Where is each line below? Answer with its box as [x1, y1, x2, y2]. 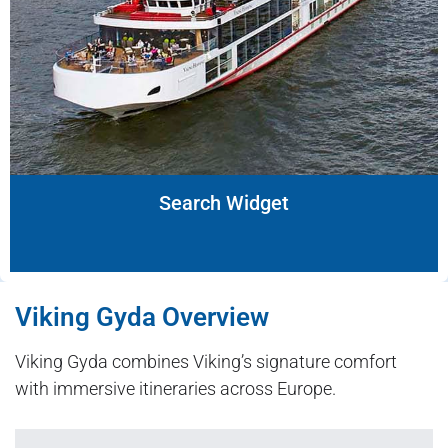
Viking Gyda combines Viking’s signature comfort [15, 351, 397, 373]
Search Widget [159, 191, 289, 216]
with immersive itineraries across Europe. [15, 378, 336, 400]
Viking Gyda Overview [15, 302, 269, 333]
